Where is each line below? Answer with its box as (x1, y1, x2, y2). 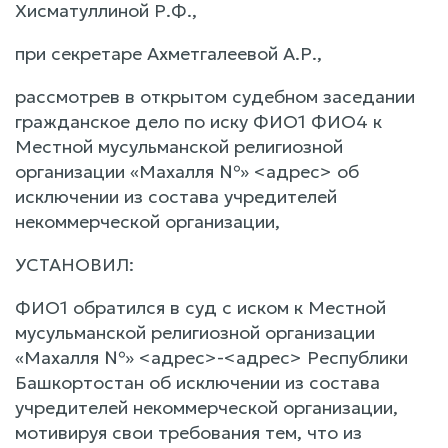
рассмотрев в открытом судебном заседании (15, 84, 415, 108)
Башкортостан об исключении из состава (15, 370, 380, 394)
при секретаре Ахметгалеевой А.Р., (15, 41, 322, 65)
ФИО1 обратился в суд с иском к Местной (15, 295, 386, 319)
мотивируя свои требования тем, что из (15, 420, 362, 444)
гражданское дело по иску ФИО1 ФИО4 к (15, 109, 382, 133)
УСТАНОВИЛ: (15, 252, 134, 276)
